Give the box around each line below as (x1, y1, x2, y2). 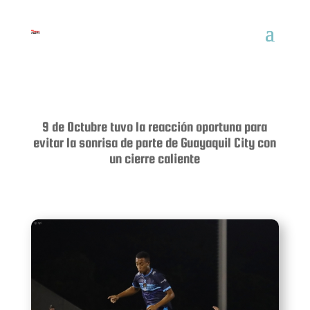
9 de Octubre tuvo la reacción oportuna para (42, 119, 268, 134)
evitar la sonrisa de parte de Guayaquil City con (33, 135, 277, 150)
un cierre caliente (109, 151, 201, 166)
